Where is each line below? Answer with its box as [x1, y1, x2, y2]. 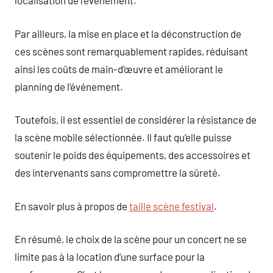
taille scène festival [129, 199, 214, 212]
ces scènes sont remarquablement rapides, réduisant [15, 44, 248, 57]
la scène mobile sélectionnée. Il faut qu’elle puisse [15, 131, 232, 143]
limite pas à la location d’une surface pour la [15, 250, 205, 263]
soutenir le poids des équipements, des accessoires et [15, 149, 250, 161]
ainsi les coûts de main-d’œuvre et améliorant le [15, 62, 223, 75]
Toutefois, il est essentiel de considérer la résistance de [15, 113, 257, 126]
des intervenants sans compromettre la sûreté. [15, 166, 221, 179]
